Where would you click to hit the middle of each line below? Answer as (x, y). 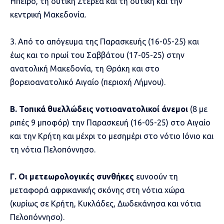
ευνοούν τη (156, 176)
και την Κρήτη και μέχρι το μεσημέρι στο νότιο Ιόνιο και (112, 136)
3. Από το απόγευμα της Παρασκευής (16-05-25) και (104, 41)
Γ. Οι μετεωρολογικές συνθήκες (72, 176)
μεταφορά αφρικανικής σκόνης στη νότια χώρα (97, 190)
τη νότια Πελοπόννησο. (53, 149)
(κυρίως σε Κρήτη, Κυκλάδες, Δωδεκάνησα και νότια (105, 203)
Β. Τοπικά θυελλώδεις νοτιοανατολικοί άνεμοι (100, 109)
